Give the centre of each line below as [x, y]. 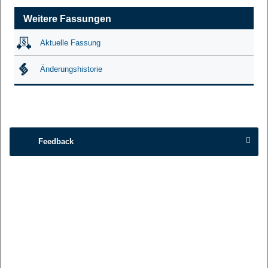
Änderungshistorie [71, 69]
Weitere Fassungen [68, 19]
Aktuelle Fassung [71, 42]
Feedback [56, 142]
